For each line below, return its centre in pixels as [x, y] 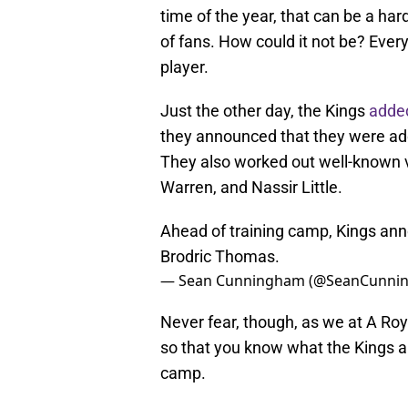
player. [184, 67]
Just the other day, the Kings [265, 111]
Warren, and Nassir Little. [251, 188]
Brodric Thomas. [220, 257]
